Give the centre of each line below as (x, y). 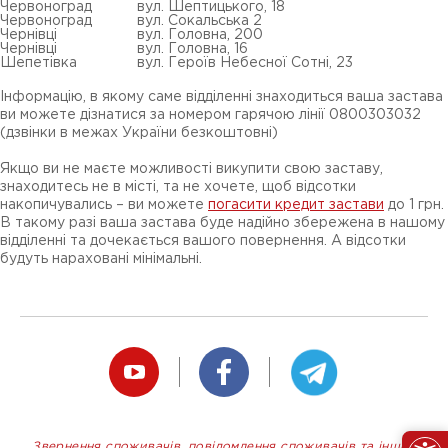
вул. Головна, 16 (192, 49)
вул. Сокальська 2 (199, 21)
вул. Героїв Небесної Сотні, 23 (245, 63)
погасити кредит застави (296, 205)
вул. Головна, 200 (200, 35)
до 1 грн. (414, 205)
